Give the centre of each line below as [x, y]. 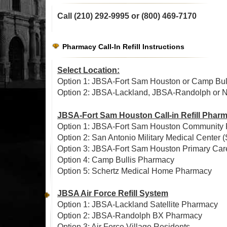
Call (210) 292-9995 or [99, 16]
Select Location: [88, 70]
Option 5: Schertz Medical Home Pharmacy [135, 171]
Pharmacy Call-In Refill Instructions [123, 47]
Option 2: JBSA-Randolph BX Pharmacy [130, 216]
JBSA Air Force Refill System [113, 193]
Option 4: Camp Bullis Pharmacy [116, 160]
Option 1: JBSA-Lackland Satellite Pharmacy [138, 204]
